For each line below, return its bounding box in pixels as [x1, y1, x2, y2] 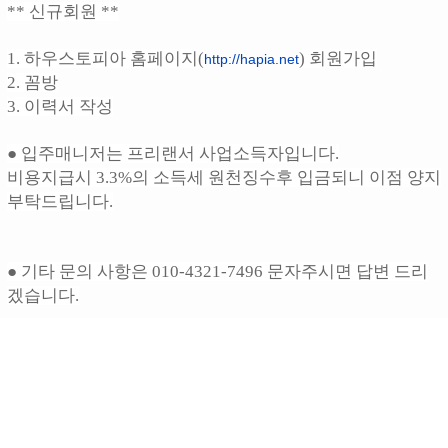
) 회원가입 [299, 49, 377, 69]
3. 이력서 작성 [7, 97, 113, 117]
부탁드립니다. [7, 192, 113, 212]
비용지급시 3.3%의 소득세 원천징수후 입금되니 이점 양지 [7, 168, 441, 188]
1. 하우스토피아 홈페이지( [7, 49, 204, 69]
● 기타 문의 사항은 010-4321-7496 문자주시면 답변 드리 [7, 262, 428, 282]
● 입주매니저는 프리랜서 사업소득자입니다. [7, 144, 339, 164]
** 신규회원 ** [7, 2, 119, 22]
